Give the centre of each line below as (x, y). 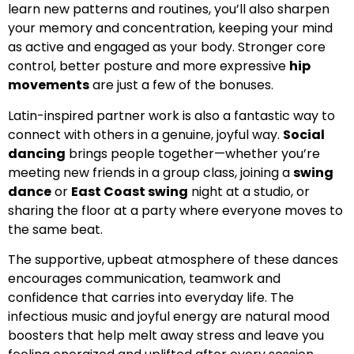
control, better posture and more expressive (149, 66)
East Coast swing (130, 191)
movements (49, 85)
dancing (37, 153)
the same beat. (55, 229)
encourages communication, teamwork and (144, 279)
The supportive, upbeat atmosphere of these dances (173, 260)
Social (304, 134)
